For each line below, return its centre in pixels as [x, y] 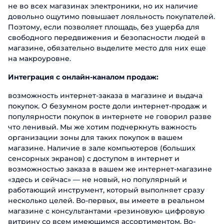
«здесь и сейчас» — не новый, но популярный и [97, 179]
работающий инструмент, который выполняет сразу [106, 190]
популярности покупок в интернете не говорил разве [110, 116]
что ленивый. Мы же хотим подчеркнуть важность [102, 127]
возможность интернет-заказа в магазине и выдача [105, 95]
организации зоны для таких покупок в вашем [95, 137]
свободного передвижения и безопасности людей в [107, 37]
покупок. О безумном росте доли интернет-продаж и [107, 106]
